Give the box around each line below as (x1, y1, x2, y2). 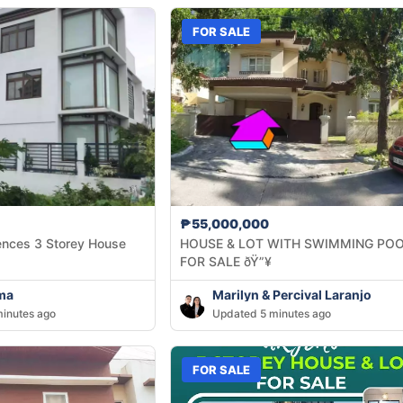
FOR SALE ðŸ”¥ (180, 254, 273, 270)
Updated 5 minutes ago (212, 307, 332, 321)
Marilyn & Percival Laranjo (212, 287, 372, 303)
